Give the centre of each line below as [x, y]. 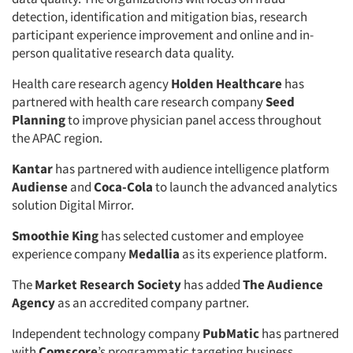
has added [212, 284]
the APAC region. [58, 138]
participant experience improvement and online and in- [163, 35]
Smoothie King [55, 236]
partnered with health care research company [139, 102]
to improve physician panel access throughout [193, 120]
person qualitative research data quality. [125, 53]
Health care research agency [91, 84]
